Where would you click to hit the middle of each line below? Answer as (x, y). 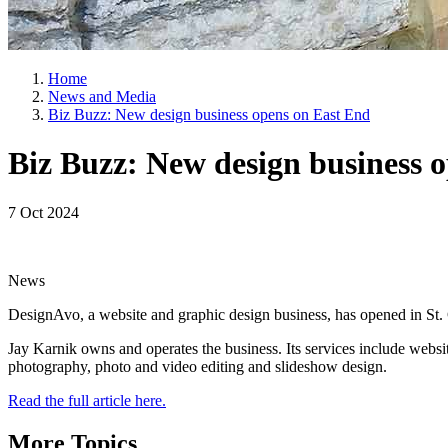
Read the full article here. (87, 400)
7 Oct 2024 (43, 212)
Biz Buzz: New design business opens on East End (209, 114)
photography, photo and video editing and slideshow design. (197, 366)
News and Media (102, 96)
